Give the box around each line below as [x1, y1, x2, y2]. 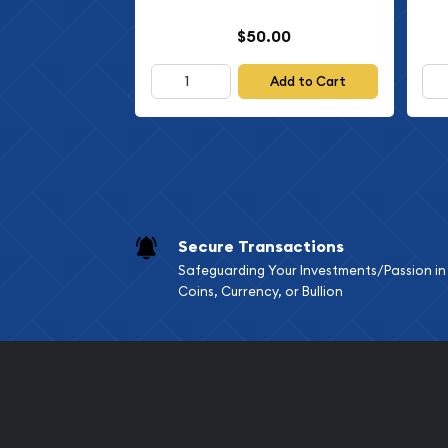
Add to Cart [270, 72, 347, 90]
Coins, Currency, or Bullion [177, 283, 343, 300]
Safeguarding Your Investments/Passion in [177, 262, 446, 279]
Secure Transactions [177, 236, 344, 258]
